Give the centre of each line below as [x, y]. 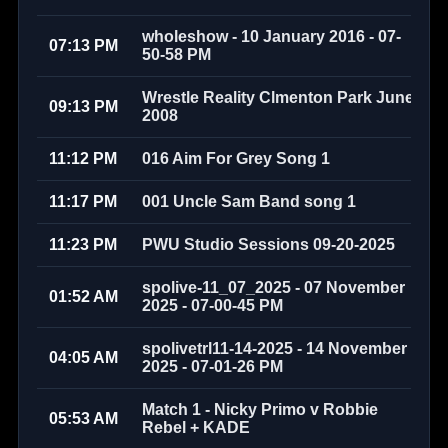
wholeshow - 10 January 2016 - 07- [271, 36]
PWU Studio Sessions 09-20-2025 [268, 244]
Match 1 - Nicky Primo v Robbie [260, 409]
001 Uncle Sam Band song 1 [249, 201]
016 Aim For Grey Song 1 [236, 158]
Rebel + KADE [196, 427]
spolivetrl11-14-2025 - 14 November [274, 348]
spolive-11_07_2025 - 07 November [273, 287]
